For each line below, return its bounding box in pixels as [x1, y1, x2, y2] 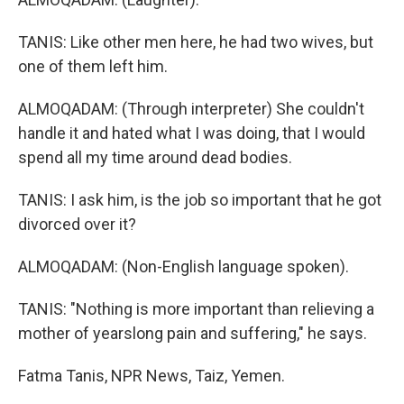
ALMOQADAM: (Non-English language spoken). [18, 256, 349, 276]
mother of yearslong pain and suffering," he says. [18, 323, 367, 343]
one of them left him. [18, 56, 168, 76]
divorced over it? [18, 214, 136, 234]
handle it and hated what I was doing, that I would [18, 123, 365, 142]
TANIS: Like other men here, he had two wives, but [18, 32, 373, 51]
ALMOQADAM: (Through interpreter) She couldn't [18, 98, 364, 118]
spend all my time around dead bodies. [18, 147, 292, 167]
